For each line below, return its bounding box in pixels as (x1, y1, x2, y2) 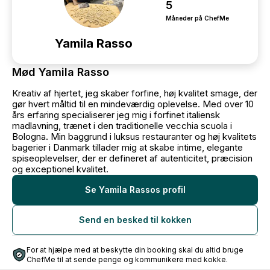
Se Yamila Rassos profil (84, 184, 186, 195)
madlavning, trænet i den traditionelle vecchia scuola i (12, 120, 232, 131)
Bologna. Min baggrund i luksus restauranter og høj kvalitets (12, 131, 257, 142)
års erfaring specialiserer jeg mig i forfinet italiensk (12, 109, 220, 121)
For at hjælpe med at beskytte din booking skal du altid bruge (27, 245, 243, 254)
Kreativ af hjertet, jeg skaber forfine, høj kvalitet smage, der (12, 87, 257, 99)
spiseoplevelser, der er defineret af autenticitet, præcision (12, 152, 253, 164)
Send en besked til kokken (78, 215, 192, 225)
